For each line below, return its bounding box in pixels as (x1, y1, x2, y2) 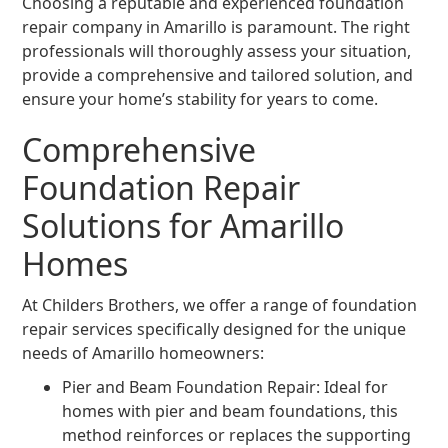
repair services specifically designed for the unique (22, 318, 407, 341)
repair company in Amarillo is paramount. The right (22, 16, 411, 39)
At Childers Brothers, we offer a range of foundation (22, 294, 418, 317)
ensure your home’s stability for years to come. (22, 88, 379, 111)
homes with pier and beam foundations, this (62, 400, 399, 423)
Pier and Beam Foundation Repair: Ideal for (62, 376, 389, 399)
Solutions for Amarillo (22, 204, 345, 248)
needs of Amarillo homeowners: (22, 342, 265, 365)
